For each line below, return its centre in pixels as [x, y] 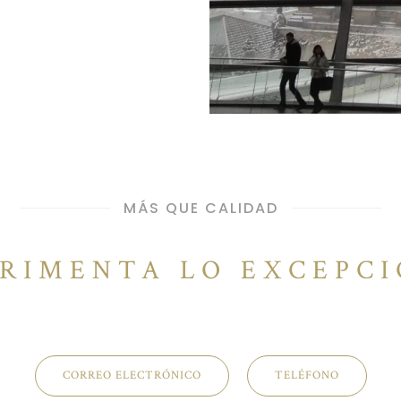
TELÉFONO [307, 376]
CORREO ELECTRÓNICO [132, 376]
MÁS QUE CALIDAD [200, 209]
